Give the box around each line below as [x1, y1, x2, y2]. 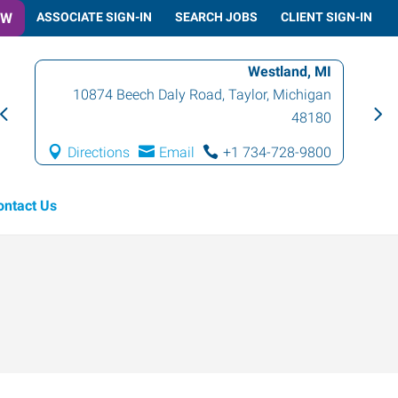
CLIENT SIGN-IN [281, 9, 372, 24]
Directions [68, 144, 131, 161]
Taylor [228, 86, 267, 103]
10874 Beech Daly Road [73, 86, 223, 103]
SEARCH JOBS [175, 9, 258, 24]
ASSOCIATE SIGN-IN [36, 9, 152, 24]
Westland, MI [248, 63, 332, 80]
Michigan [273, 86, 332, 103]
